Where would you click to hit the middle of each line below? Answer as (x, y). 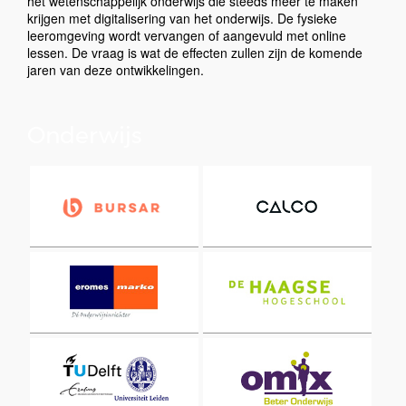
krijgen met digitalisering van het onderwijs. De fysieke (182, 18)
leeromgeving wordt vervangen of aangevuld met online (187, 35)
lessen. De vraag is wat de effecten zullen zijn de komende (195, 53)
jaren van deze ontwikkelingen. (116, 70)
